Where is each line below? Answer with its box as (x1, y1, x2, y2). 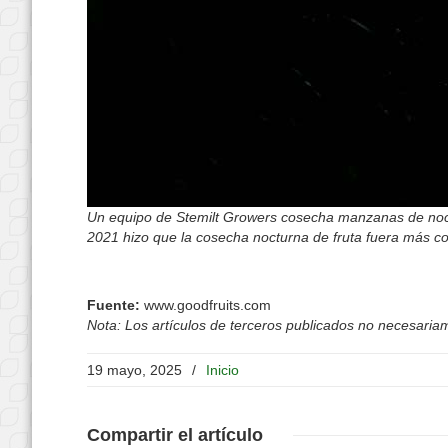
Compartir (87, 425, 173, 445)
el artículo (173, 425, 263, 445)
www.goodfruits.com (140, 297, 271, 313)
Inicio (206, 362, 239, 378)
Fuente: (87, 297, 140, 313)
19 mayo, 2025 (87, 362, 182, 378)
